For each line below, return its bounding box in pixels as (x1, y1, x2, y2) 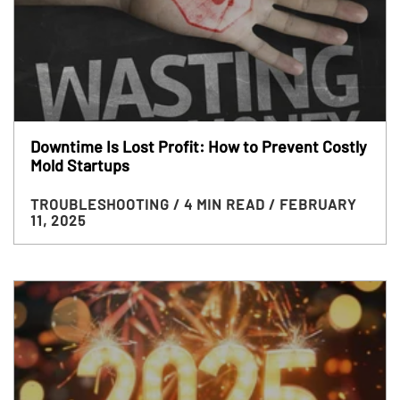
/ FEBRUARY (268, 195, 356, 212)
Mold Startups (29, 154, 129, 175)
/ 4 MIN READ (172, 195, 269, 212)
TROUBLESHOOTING (29, 195, 173, 212)
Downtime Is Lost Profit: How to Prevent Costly (29, 136, 367, 156)
